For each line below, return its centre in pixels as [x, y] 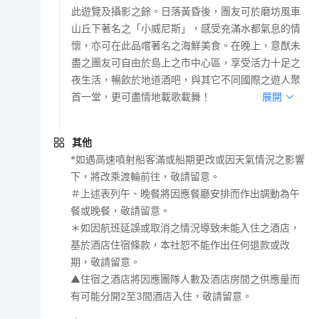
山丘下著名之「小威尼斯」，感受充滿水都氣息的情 [186, 28]
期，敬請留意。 [106, 261]
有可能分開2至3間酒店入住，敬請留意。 [162, 296]
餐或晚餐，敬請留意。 [121, 210]
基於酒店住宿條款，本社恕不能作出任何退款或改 [181, 244]
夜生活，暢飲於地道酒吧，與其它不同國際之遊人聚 [186, 79]
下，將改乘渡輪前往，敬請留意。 [146, 176]
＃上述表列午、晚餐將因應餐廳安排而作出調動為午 [185, 193]
